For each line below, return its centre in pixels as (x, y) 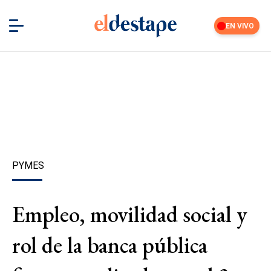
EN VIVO (240, 26)
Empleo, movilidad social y (129, 214)
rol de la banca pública (110, 245)
